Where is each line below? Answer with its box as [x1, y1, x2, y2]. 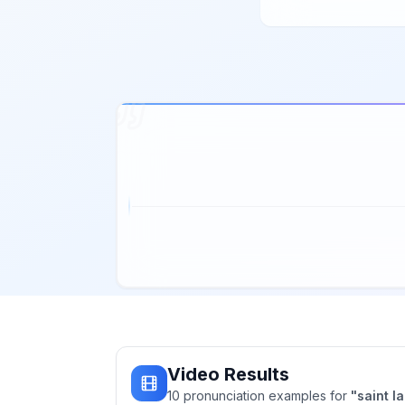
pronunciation [180, 388, 268, 403]
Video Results [167, 363, 289, 385]
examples [268, 388, 326, 403]
